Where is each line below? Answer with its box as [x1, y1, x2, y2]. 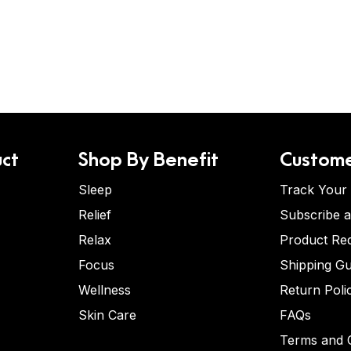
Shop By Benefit [78, 144, 219, 171]
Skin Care [78, 307, 136, 323]
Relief [78, 207, 111, 223]
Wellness [78, 282, 131, 298]
